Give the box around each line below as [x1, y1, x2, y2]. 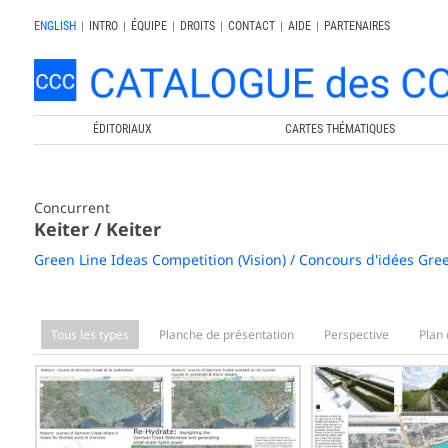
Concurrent [33, 197, 110, 217]
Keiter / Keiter [33, 216, 161, 241]
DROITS [179, 19, 215, 33]
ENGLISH [33, 19, 76, 33]
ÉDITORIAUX [93, 121, 153, 136]
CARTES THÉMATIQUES [285, 121, 396, 136]
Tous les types [50, 325, 129, 343]
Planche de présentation [158, 325, 294, 343]
